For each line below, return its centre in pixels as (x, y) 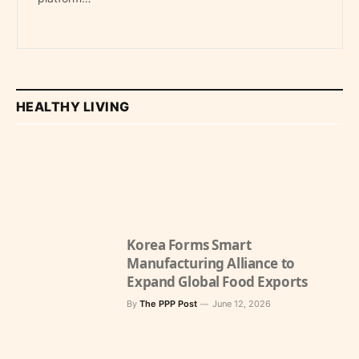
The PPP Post (169, 303)
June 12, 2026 (242, 303)
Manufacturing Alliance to (211, 263)
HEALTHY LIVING (73, 107)
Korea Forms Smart (189, 244)
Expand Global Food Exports (217, 281)
